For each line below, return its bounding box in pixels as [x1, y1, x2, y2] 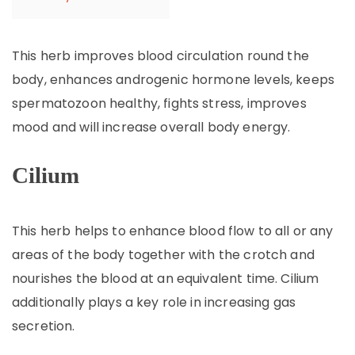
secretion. [12, 317, 75, 335]
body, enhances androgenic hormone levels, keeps [12, 71, 335, 89]
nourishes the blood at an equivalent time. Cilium [12, 269, 319, 288]
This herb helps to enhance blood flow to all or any [12, 222, 334, 240]
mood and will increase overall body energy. [12, 118, 291, 136]
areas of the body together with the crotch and [12, 246, 315, 264]
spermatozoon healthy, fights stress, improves [12, 94, 307, 113]
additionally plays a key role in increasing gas [12, 293, 296, 311]
